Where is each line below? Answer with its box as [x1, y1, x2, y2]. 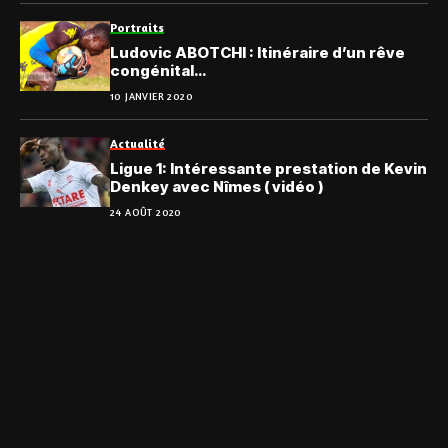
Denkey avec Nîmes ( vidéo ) [110, 177, 324, 197]
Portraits [110, 20, 164, 36]
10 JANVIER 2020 [110, 90, 193, 103]
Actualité [110, 136, 165, 152]
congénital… [110, 61, 206, 81]
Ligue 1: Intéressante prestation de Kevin [110, 159, 427, 179]
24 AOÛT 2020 [110, 206, 182, 219]
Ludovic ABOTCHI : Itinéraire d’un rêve [110, 43, 405, 63]
